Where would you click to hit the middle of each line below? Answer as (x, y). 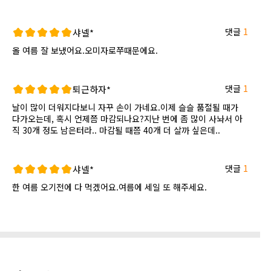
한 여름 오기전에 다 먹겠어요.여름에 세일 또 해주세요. (109, 187)
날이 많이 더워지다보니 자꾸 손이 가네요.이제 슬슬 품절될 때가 (125, 107)
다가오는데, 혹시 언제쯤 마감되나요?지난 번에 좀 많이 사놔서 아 (127, 119)
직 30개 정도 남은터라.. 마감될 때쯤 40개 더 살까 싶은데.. (116, 130)
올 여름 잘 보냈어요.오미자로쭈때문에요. (85, 51)
